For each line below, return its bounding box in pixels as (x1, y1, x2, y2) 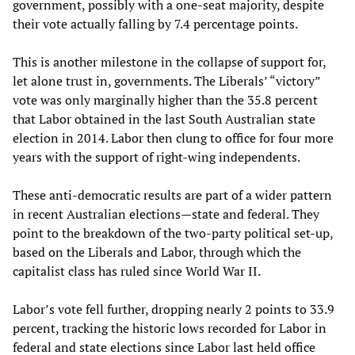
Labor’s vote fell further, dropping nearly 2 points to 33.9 (13, 300, 334, 318)
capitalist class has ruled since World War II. (13, 261, 261, 280)
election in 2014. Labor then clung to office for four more (13, 128, 334, 147)
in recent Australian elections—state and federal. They (13, 204, 319, 223)
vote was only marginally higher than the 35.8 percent (13, 90, 318, 109)
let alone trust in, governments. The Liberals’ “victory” (13, 71, 320, 90)
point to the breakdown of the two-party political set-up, (13, 223, 333, 242)
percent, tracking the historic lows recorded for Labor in (13, 319, 326, 337)
